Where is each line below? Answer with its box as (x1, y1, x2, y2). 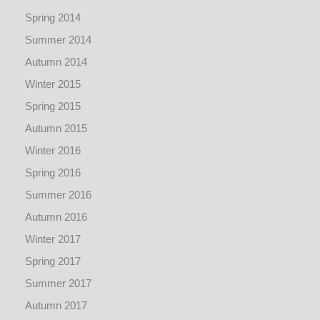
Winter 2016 (25, 144, 81, 156)
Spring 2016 (25, 166, 81, 179)
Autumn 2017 (25, 299, 87, 311)
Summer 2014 (25, 34, 91, 46)
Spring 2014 (25, 11, 81, 24)
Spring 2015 (25, 100, 81, 112)
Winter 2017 (25, 233, 81, 245)
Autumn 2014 (25, 56, 87, 68)
